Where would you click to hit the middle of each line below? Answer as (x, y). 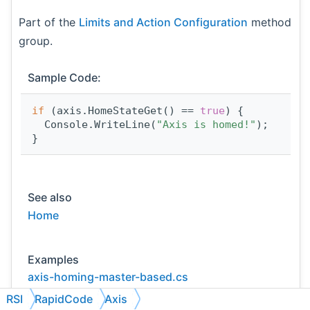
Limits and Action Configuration (163, 22)
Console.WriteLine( (94, 124)
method (270, 22)
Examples (53, 259)
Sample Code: (64, 78)
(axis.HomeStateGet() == (122, 110)
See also (50, 197)
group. (36, 41)
